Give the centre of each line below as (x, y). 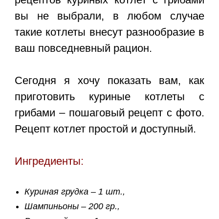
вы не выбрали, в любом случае (109, 16)
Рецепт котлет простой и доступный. (105, 129)
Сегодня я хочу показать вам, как (109, 81)
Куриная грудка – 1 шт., (76, 192)
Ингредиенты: (49, 161)
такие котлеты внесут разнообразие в (109, 32)
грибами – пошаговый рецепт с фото (108, 113)
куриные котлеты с (147, 97)
